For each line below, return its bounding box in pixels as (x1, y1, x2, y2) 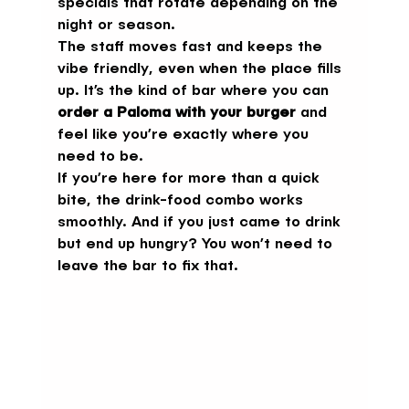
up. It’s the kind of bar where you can (57, 84, 333, 100)
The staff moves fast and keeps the (57, 40, 327, 56)
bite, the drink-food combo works (57, 194, 308, 209)
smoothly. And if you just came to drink (57, 215, 345, 231)
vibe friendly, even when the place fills (57, 62, 346, 78)
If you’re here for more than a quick (57, 172, 324, 187)
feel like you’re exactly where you (57, 128, 313, 143)
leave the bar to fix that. (57, 259, 238, 275)
